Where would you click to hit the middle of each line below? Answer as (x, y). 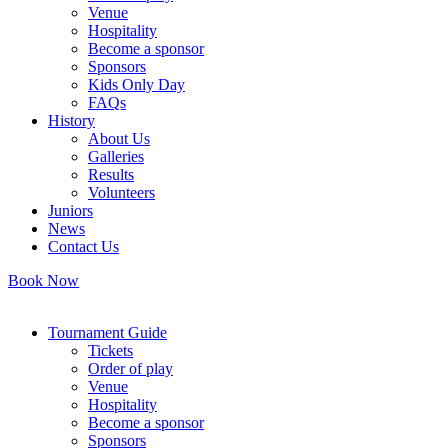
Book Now (43, 280)
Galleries (116, 156)
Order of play (130, 368)
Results (111, 174)
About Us (119, 138)
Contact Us (83, 246)
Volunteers (121, 192)
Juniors (70, 210)
